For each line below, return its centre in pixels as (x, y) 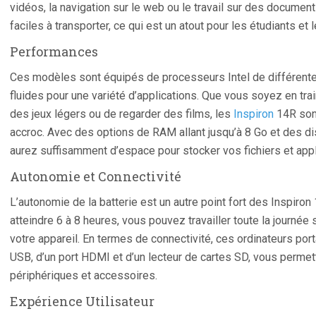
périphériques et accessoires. (84, 275)
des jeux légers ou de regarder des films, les (122, 114)
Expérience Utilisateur (82, 301)
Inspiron (254, 114)
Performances (54, 51)
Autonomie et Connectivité (96, 176)
